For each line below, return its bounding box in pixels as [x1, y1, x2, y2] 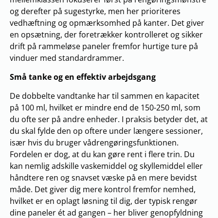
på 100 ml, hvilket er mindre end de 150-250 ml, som [10, 102, 200, 113]
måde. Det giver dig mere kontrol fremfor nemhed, [10, 184, 196, 195]
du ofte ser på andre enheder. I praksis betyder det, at [10, 114, 208, 125]
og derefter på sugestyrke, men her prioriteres [10, 6, 181, 17]
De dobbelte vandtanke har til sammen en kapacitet [10, 91, 200, 101]
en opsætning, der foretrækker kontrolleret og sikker [10, 29, 203, 40]
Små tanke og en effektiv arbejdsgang [10, 72, 156, 82]
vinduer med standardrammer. [10, 53, 124, 63]
